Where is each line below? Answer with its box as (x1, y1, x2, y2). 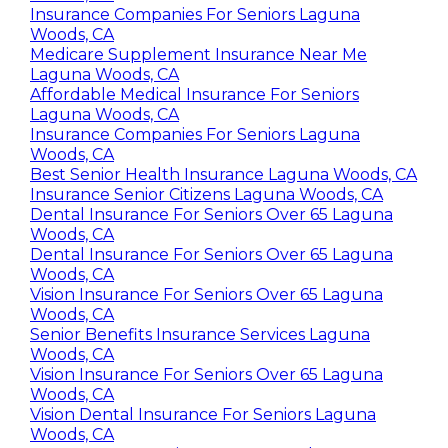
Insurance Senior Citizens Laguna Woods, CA (30, 185, 383, 205)
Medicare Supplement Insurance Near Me (30, 45, 367, 65)
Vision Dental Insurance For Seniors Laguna (30, 405, 376, 425)
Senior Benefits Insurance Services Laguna (30, 325, 370, 345)
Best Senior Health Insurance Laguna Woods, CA (30, 165, 417, 185)
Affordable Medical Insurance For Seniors (30, 85, 359, 105)
